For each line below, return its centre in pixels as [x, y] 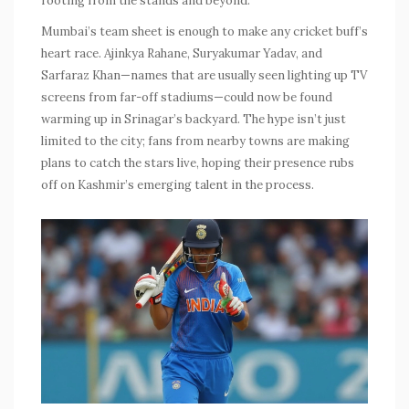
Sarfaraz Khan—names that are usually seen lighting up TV [204, 76]
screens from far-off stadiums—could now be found [187, 98]
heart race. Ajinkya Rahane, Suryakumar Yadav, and [182, 54]
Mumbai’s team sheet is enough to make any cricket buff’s [204, 32]
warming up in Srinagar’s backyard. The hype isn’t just [194, 120]
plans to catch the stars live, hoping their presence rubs [198, 163]
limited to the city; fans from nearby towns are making [195, 142]
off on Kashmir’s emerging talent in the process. [178, 185]
